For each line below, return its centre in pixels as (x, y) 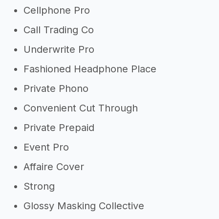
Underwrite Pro (59, 49)
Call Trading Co (59, 30)
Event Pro (46, 147)
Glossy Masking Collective (84, 206)
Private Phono (56, 88)
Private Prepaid (59, 128)
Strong (39, 186)
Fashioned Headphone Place (90, 69)
